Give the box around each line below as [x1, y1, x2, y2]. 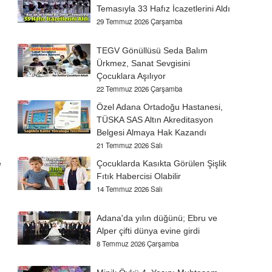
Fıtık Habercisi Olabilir [97, 171, 182, 182]
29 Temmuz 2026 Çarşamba [97, 16, 183, 27]
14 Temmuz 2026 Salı [97, 184, 163, 194]
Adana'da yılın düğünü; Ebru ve [97, 213, 218, 223]
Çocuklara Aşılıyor [97, 71, 166, 81]
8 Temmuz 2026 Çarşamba [97, 239, 179, 249]
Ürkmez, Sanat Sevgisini [97, 58, 191, 69]
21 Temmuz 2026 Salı [97, 140, 163, 151]
